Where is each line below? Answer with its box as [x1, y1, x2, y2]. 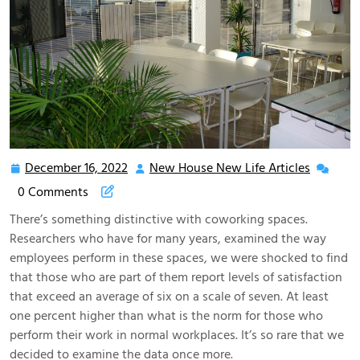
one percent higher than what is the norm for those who [10, 306, 323, 325]
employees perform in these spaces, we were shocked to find [10, 248, 348, 267]
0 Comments [18, 182, 88, 201]
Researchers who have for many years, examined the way [10, 229, 326, 247]
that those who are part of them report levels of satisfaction [10, 268, 342, 286]
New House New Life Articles [149, 158, 310, 177]
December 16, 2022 [25, 158, 128, 177]
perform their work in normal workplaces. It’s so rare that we [10, 325, 344, 344]
